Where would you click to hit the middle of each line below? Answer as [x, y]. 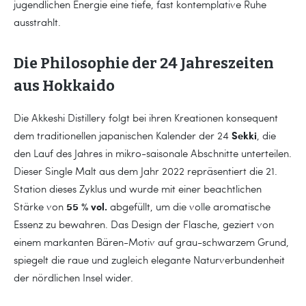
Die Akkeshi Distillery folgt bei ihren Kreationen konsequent [146, 117]
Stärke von [40, 206]
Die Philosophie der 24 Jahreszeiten [144, 63]
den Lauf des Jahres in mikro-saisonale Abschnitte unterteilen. [153, 153]
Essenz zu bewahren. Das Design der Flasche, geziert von [144, 224]
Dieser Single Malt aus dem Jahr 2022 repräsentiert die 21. [145, 170]
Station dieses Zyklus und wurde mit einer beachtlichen [138, 188]
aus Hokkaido [64, 86]
